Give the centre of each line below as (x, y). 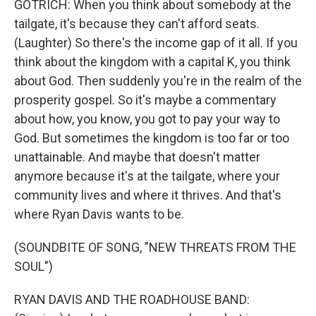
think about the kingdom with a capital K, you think (152, 62)
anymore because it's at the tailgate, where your (147, 176)
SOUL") (34, 266)
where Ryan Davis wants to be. (99, 214)
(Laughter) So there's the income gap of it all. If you (156, 43)
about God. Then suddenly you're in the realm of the (158, 81)
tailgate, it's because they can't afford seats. (137, 24)
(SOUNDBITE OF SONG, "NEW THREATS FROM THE (155, 247)
